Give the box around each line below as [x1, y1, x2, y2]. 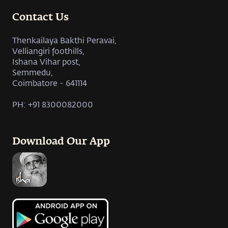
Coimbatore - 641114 [12, 77, 87, 88]
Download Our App [12, 136, 110, 147]
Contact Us [12, 12, 69, 23]
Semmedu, [12, 66, 53, 77]
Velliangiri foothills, [12, 45, 84, 56]
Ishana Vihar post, [12, 55, 80, 67]
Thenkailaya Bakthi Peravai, [12, 34, 117, 45]
